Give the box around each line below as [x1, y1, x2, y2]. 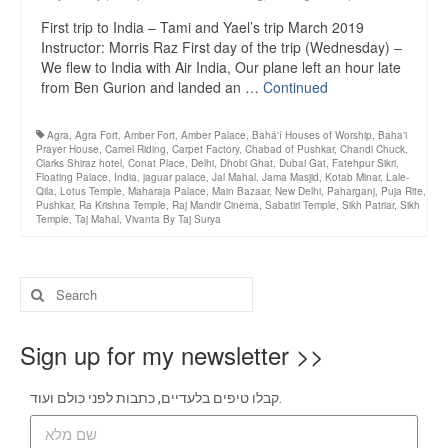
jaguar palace [143, 170, 206, 184]
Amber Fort [124, 128, 175, 142]
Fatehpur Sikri [332, 156, 396, 170]
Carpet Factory [172, 142, 239, 156]
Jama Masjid [262, 170, 319, 184]
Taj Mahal [75, 212, 119, 226]
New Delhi [275, 184, 321, 198]
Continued [263, 77, 328, 97]
